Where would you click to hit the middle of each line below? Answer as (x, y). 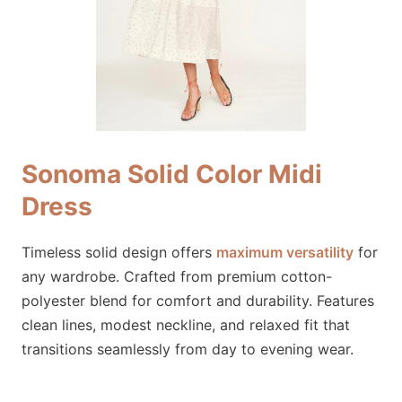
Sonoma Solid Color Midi (172, 174)
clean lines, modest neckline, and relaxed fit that (186, 325)
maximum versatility (285, 252)
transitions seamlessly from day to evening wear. (188, 349)
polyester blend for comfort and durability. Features (198, 301)
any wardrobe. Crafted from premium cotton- (177, 276)
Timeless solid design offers (119, 252)
